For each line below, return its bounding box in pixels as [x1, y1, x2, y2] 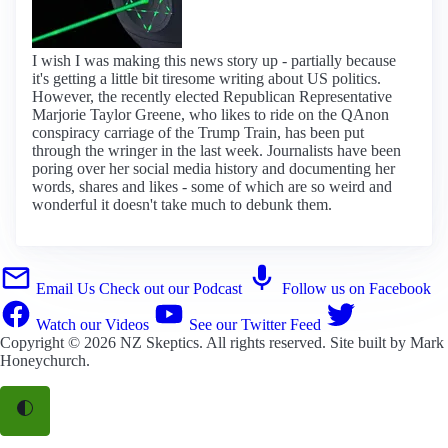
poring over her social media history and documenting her [32, 159, 395, 177]
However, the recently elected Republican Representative [32, 87, 392, 105]
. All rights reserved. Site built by [199, 333, 410, 351]
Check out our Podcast [99, 279, 242, 297]
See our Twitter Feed [189, 315, 321, 333]
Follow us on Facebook [282, 279, 431, 297]
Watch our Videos [36, 315, 149, 333]
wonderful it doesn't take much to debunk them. [32, 195, 332, 213]
